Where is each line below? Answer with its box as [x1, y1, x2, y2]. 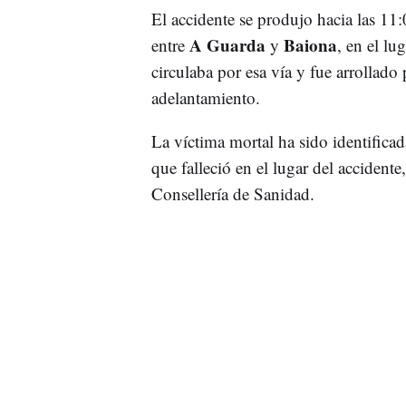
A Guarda [188, 32, 266, 57]
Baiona [283, 32, 337, 57]
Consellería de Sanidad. [150, 181, 314, 205]
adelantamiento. [150, 85, 260, 109]
